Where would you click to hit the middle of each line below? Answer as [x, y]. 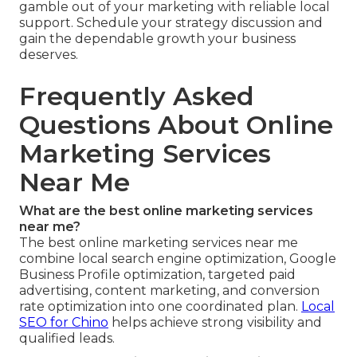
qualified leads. [67, 339]
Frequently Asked [137, 96]
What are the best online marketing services [166, 211]
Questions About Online [176, 125]
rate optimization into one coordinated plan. [160, 307]
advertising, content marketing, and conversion [169, 291]
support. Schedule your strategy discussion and [171, 23]
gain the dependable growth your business [157, 39]
